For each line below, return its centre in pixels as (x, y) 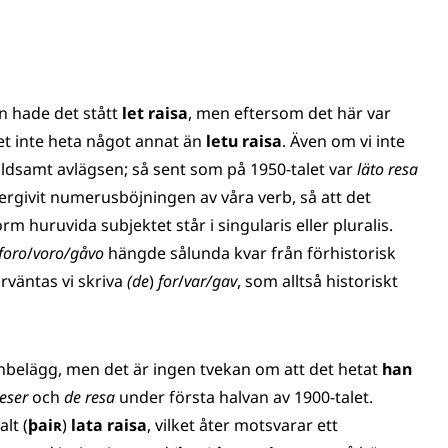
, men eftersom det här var (289, 113)
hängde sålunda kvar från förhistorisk (252, 253)
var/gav (210, 281)
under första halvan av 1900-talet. (244, 397)
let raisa (153, 113)
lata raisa (109, 425)
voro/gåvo (70, 253)
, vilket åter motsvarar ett (242, 425)
